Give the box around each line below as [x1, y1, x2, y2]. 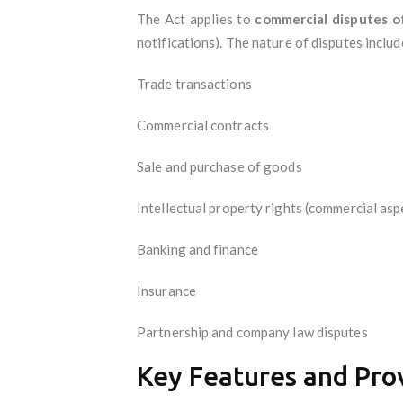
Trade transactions [137, 75, 252, 92]
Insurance [137, 282, 196, 299]
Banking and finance [137, 240, 258, 257]
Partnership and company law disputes [137, 323, 368, 340]
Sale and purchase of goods [137, 157, 302, 175]
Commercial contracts [137, 116, 269, 133]
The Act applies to [137, 10, 255, 27]
